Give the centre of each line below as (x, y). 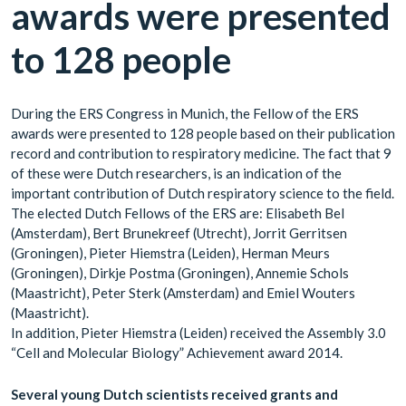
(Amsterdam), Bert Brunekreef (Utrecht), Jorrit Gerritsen (179, 232)
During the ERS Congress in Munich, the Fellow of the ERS (185, 113)
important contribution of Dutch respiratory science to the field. (203, 193)
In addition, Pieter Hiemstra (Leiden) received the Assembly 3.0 (198, 332)
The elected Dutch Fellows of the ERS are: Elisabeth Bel (178, 213)
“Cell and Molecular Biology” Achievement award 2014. (177, 352)
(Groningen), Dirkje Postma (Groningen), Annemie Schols (180, 272)
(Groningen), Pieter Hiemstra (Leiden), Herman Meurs (170, 252)
